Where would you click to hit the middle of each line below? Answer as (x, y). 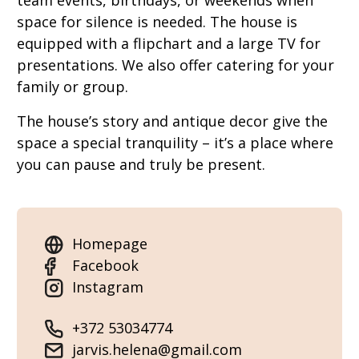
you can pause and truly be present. (141, 165)
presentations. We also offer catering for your (175, 65)
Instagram (108, 287)
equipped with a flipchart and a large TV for (169, 44)
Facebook (105, 266)
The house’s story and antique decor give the (172, 121)
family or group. (73, 87)
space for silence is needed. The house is (157, 22)
